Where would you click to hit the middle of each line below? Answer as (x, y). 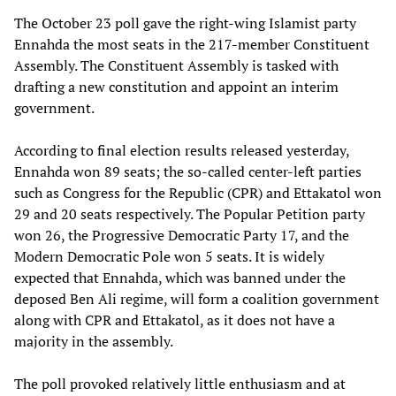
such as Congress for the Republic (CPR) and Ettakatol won (198, 192)
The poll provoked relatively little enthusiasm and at (180, 383)
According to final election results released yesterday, (182, 150)
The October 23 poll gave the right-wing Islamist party (185, 23)
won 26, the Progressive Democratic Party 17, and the (182, 235)
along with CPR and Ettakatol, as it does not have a (175, 320)
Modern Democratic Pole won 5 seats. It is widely (169, 256)
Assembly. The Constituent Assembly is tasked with (176, 65)
